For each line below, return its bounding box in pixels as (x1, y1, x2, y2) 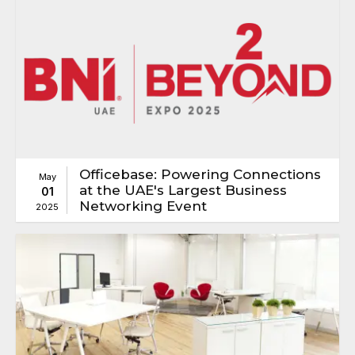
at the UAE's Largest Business (79, 182, 287, 199)
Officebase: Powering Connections (79, 166, 321, 183)
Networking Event (79, 198, 207, 215)
